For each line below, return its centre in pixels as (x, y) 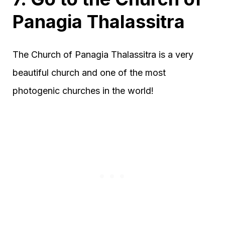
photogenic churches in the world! (83, 90)
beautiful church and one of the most (89, 72)
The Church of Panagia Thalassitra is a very (103, 54)
